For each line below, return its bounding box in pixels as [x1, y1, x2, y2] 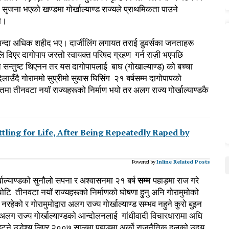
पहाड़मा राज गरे [153, 174, 199, 186]
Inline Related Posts [156, 158, 210, 165]
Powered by [131, 158, 155, 165]
